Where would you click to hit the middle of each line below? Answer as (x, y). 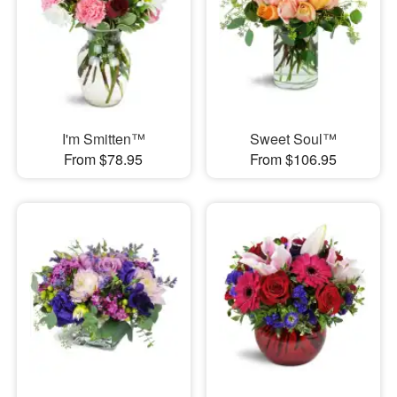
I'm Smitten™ (103, 138)
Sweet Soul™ (293, 138)
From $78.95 (104, 159)
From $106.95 (293, 159)
